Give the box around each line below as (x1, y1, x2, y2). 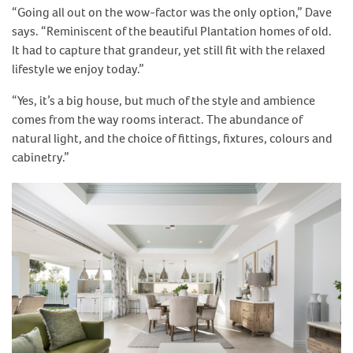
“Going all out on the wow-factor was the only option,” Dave (12, 3, 332, 20)
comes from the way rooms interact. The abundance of (12, 110, 303, 128)
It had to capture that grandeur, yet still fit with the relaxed (12, 41, 325, 58)
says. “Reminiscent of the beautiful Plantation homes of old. (12, 22, 332, 39)
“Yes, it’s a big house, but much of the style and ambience (12, 91, 315, 109)
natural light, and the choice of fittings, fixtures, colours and (12, 129, 333, 147)
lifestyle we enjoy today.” (12, 60, 144, 77)
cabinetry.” (12, 148, 69, 165)
